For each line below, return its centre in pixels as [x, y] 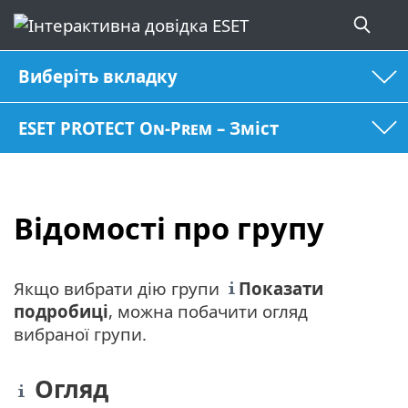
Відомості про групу [169, 229]
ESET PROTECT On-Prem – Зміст [149, 127]
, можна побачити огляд [208, 311]
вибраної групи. [80, 333]
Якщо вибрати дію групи [119, 288]
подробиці [61, 311]
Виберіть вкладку [98, 76]
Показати [281, 288]
